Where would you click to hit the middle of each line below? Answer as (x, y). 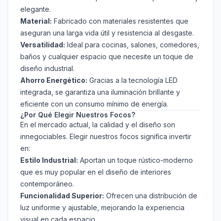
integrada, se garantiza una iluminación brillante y (100, 92)
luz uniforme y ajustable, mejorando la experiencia (102, 208)
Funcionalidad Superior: (62, 196)
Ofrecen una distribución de (151, 196)
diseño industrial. (47, 69)
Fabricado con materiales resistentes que (120, 21)
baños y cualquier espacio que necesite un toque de (107, 57)
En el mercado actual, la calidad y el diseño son (98, 125)
